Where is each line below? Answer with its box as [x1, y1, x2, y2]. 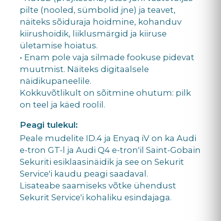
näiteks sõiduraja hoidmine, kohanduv [20, 16, 182, 27]
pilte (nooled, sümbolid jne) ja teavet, [20, 4, 176, 15]
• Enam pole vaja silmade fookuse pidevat [20, 52, 194, 62]
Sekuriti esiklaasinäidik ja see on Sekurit [20, 156, 184, 167]
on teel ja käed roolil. [20, 99, 105, 110]
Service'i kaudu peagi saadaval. [20, 168, 148, 179]
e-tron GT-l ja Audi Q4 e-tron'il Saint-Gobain [20, 145, 201, 155]
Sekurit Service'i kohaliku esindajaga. [20, 192, 172, 202]
